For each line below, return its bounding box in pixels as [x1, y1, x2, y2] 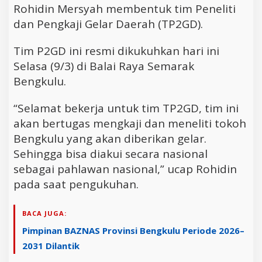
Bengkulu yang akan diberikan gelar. [13, 131, 206, 147]
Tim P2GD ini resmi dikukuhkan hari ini [13, 43, 219, 59]
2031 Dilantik [22, 240, 80, 252]
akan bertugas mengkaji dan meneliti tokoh [13, 116, 246, 132]
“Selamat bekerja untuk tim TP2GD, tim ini [13, 101, 239, 116]
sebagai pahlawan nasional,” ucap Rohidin [13, 161, 237, 177]
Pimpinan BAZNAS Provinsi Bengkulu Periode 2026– [22, 225, 244, 237]
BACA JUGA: [22, 209, 67, 218]
